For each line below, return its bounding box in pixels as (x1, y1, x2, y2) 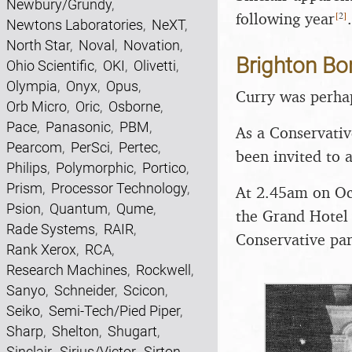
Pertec (119, 139, 158, 156)
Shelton (52, 323, 99, 339)
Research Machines (6, 262, 127, 278)
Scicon (123, 282, 165, 299)
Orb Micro (6, 98, 67, 115)
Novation (123, 37, 180, 53)
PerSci (71, 139, 110, 156)
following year (236, 8, 335, 28)
